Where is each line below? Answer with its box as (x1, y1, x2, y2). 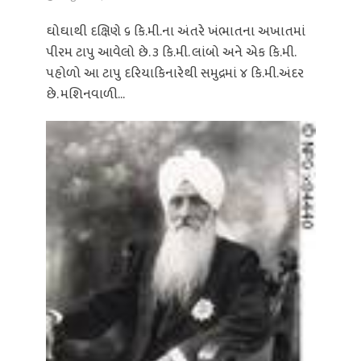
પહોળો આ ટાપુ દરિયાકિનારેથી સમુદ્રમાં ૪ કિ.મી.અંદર (45, 62, 304, 85)
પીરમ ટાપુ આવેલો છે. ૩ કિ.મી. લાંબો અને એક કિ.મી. (45, 41, 295, 64)
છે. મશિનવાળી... (45, 83, 125, 106)
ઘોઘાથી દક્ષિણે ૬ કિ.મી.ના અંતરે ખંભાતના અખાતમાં (45, 20, 305, 44)
